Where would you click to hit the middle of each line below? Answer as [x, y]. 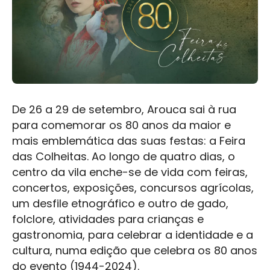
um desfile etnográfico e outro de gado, [120, 203]
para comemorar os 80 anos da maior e [121, 125]
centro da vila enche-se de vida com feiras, [130, 172]
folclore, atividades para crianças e [108, 219]
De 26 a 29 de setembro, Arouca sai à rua [124, 109]
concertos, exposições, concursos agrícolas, [133, 187]
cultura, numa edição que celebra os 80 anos [135, 250]
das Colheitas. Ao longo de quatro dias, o [124, 156]
